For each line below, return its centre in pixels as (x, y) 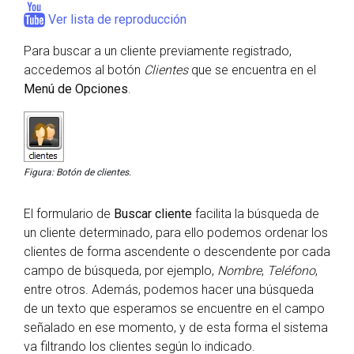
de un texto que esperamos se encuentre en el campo (174, 309)
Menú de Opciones (76, 89)
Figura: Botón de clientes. (77, 173)
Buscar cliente (153, 214)
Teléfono (291, 271)
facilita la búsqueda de (256, 214)
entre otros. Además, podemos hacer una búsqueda (169, 290)
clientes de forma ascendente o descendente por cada (177, 252)
